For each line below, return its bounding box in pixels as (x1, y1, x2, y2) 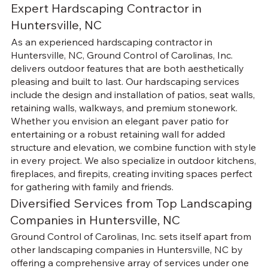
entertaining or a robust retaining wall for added (10, 127, 225, 140)
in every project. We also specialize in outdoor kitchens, (10, 154, 256, 166)
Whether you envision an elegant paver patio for (10, 114, 229, 127)
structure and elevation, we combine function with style (10, 141, 256, 153)
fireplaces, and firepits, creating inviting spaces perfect (10, 167, 252, 179)
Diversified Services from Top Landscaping (10, 196, 252, 211)
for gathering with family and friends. (10, 180, 173, 193)
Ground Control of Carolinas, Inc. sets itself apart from (10, 230, 251, 243)
